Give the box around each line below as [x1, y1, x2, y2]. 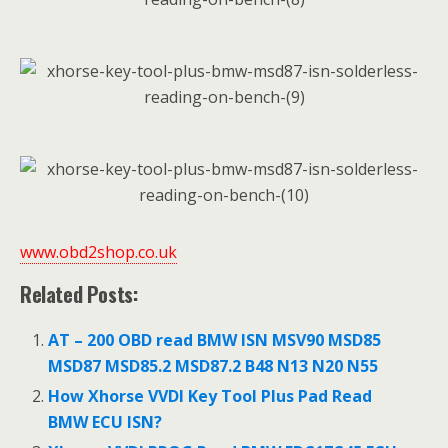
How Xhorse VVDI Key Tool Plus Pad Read [48, 385, 373, 408]
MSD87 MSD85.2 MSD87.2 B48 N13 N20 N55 [48, 355, 379, 377]
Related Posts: [20, 279, 138, 309]
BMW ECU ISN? [48, 411, 163, 434]
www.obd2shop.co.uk [20, 241, 177, 263]
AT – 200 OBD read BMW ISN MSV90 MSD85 [48, 329, 382, 351]
